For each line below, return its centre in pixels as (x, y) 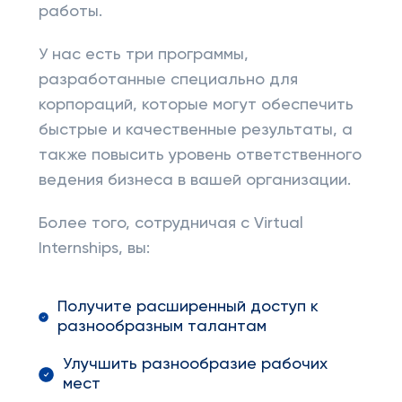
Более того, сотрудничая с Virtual (170, 223)
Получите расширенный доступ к (188, 307)
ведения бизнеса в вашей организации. (194, 180)
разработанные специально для (168, 80)
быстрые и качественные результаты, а (195, 130)
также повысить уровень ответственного (200, 155)
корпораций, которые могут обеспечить (196, 105)
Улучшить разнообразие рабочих (196, 364)
